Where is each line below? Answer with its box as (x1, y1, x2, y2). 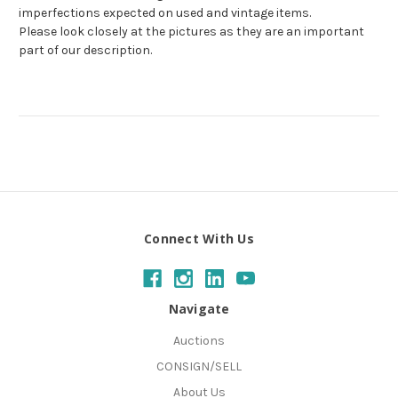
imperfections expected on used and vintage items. (19, 5, 311, 21)
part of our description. (19, 43, 152, 59)
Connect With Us (144, 230, 254, 248)
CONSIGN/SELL (156, 358, 242, 374)
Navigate (168, 300, 230, 317)
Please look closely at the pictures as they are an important (19, 24, 364, 40)
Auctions (173, 332, 225, 348)
